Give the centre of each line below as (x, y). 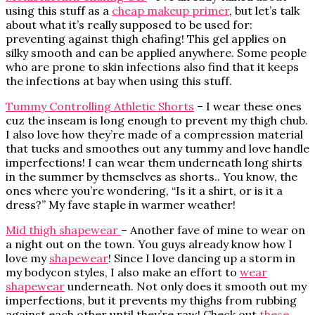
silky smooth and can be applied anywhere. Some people (156, 53)
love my (27, 258)
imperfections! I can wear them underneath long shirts (154, 163)
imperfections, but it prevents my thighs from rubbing (151, 301)
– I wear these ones (248, 107)
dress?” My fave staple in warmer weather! (121, 205)
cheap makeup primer (171, 11)
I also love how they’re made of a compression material (154, 135)
